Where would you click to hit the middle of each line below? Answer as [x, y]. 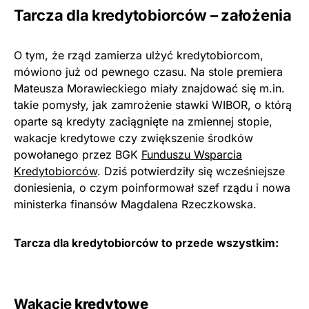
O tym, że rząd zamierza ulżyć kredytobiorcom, [139, 56]
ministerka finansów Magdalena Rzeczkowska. [135, 205]
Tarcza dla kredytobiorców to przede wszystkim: [146, 243]
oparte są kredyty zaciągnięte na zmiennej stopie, [143, 122]
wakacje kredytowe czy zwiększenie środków [133, 138]
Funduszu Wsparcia [192, 155]
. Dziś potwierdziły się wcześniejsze [191, 171]
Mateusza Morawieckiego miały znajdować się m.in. [149, 89]
